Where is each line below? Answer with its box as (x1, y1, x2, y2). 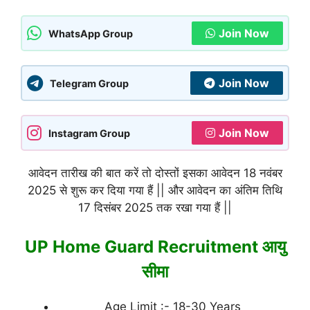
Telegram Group (50, 77, 129, 89)
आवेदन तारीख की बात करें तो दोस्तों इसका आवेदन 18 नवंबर (28, 166, 282, 181)
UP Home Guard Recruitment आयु (24, 236, 286, 257)
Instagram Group (48, 127, 130, 139)
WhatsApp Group (48, 27, 133, 39)
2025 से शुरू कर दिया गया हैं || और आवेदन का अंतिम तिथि (28, 183, 282, 198)
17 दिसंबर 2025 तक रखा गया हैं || (78, 201, 232, 215)
